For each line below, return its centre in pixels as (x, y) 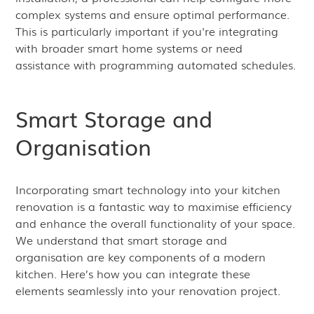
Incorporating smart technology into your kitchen (148, 189)
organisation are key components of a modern (141, 257)
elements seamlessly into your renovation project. (148, 290)
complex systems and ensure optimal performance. (153, 14)
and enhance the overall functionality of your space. (156, 223)
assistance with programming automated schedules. (156, 64)
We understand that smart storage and (122, 240)
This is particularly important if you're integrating (147, 31)
